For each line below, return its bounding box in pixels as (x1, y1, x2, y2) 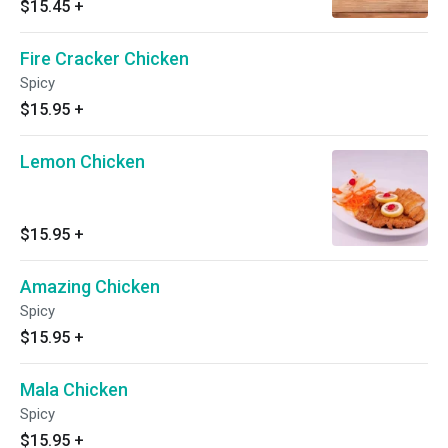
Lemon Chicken (20, 151, 145, 172)
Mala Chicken (20, 379, 128, 400)
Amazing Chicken (20, 276, 160, 297)
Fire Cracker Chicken (20, 48, 189, 69)
